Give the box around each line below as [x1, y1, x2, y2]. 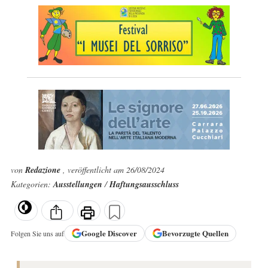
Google [81, 227, 108, 239]
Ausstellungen [53, 178, 105, 190]
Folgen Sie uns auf [10, 228, 64, 238]
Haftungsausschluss [109, 178, 179, 190]
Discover [107, 227, 137, 239]
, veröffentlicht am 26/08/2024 [62, 164, 165, 175]
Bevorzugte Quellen [162, 227, 229, 239]
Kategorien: [10, 178, 53, 190]
